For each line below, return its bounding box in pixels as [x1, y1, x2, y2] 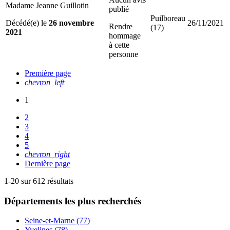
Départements [4, 195, 65, 206]
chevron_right [25, 149, 70, 159]
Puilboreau [150, 13, 185, 23]
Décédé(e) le [6, 18, 49, 27]
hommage [109, 31, 141, 40]
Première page [25, 68, 71, 78]
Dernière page [25, 159, 70, 168]
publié [109, 4, 129, 13]
